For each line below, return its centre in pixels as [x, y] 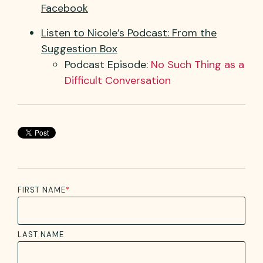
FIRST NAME [42, 190]
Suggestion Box [79, 48]
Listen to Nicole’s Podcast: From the [129, 33]
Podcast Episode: [108, 64]
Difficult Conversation [118, 80]
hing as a [222, 64]
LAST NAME [41, 234]
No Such [173, 64]
